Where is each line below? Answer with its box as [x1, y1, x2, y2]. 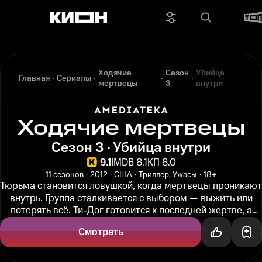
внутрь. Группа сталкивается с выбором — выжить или [9, 191, 253, 205]
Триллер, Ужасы [139, 169, 197, 181]
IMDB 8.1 [111, 156, 147, 170]
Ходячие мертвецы [17, 113, 245, 143]
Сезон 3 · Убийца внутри [51, 138, 211, 158]
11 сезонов [46, 169, 84, 181]
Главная [19, 73, 50, 84]
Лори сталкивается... [85, 216, 177, 230]
